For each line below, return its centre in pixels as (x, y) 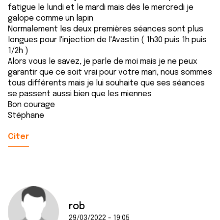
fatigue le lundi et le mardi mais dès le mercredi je (101, 8)
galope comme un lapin (51, 18)
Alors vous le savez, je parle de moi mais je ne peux (103, 62)
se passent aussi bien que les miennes (80, 94)
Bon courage (31, 105)
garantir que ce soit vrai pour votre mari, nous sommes (110, 72)
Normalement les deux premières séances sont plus (106, 29)
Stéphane (26, 116)
